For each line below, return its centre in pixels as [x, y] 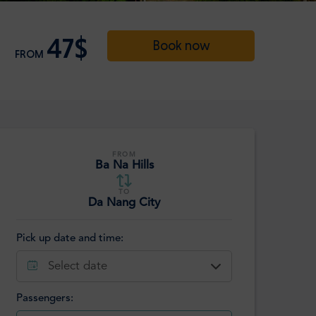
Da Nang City [124, 202]
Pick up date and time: [70, 239]
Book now [181, 46]
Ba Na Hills [124, 165]
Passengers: [45, 299]
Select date [78, 267]
